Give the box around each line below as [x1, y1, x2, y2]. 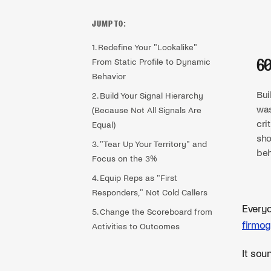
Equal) [92, 120, 116, 129]
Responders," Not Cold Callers [92, 188, 207, 197]
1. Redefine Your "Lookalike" [92, 43, 197, 52]
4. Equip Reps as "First [92, 174, 177, 183]
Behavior [92, 72, 126, 81]
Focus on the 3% [92, 154, 157, 163]
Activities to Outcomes [92, 222, 180, 231]
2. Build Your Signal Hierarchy [92, 91, 203, 100]
